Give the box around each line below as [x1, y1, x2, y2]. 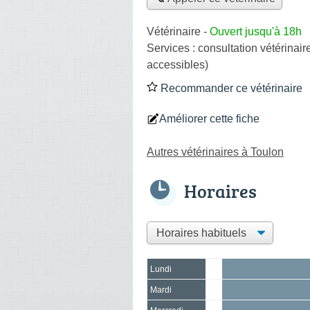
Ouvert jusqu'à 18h [210, 25, 302, 37]
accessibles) [147, 58, 208, 71]
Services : [147, 42, 198, 54]
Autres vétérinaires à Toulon [147, 145, 284, 158]
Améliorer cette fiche [159, 112, 259, 125]
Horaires [184, 178, 257, 203]
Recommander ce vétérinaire [158, 82, 302, 94]
